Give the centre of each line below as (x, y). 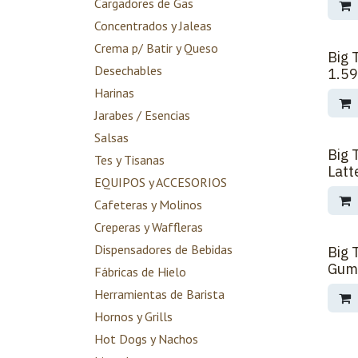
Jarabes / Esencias (142, 115)
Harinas (114, 93)
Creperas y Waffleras (149, 227)
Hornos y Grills (133, 316)
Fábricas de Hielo (140, 272)
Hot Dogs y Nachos (146, 339)
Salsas (111, 137)
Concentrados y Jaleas (153, 26)
